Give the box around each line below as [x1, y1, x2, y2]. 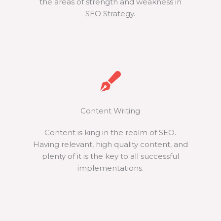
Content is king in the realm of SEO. [44, 128, 177, 137]
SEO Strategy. [85, 9, 136, 18]
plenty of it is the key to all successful [41, 151, 179, 161]
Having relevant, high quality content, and [33, 140, 188, 149]
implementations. [77, 163, 144, 173]
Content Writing [80, 106, 141, 115]
